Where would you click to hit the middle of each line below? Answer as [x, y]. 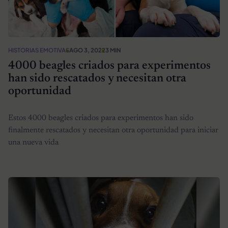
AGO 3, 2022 [87, 50]
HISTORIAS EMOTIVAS [39, 50]
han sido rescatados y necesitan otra [97, 79]
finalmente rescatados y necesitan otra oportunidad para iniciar [113, 130]
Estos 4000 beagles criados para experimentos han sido [101, 118]
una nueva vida [33, 142]
